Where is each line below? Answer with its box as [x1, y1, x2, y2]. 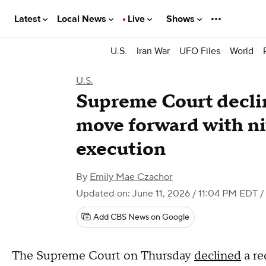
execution [76, 137, 166, 161]
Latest [14, 12, 43, 25]
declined [194, 248, 241, 264]
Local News [57, 12, 109, 25]
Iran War [137, 45, 170, 57]
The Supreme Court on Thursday [12, 248, 194, 264]
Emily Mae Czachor [90, 171, 173, 183]
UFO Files [179, 45, 220, 57]
